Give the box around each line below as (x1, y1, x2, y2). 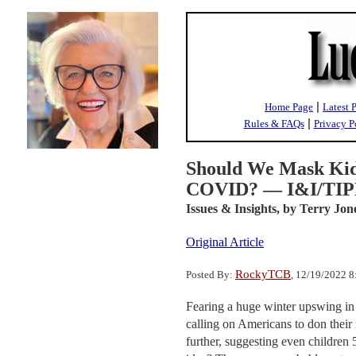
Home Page (265, 101, 313, 113)
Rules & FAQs (243, 118, 304, 130)
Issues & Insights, (186, 202, 280, 215)
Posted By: (186, 269, 235, 281)
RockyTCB (235, 268, 291, 281)
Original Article (186, 235, 264, 249)
